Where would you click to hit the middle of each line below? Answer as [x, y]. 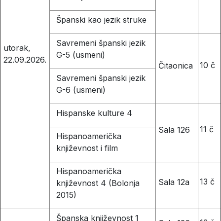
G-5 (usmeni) [80, 55]
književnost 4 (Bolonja [98, 183]
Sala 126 [174, 129]
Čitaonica [176, 65]
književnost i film [87, 148]
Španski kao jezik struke [101, 20]
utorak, [17, 48]
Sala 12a [174, 182]
